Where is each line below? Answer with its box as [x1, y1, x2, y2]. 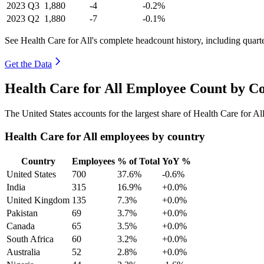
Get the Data [5, 58, 52, 69]
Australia [6, 246, 40, 257]
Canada [6, 220, 35, 231]
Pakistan [6, 207, 38, 218]
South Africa [6, 233, 54, 244]
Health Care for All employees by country [5, 130, 205, 143]
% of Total [117, 156, 160, 166]
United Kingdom [6, 194, 70, 205]
